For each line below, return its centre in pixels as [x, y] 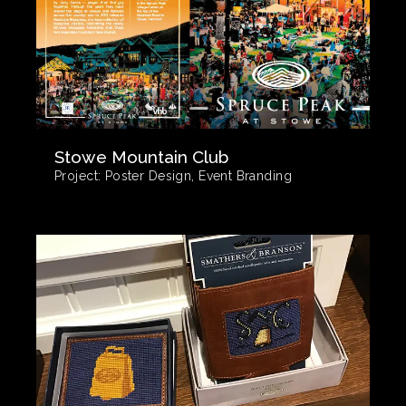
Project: [78, 175]
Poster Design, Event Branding [196, 175]
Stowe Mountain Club [141, 156]
